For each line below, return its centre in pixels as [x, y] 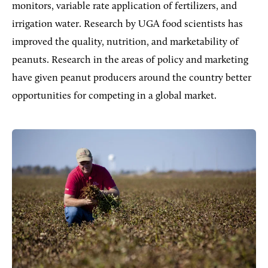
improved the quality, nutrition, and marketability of [125, 42]
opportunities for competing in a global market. [114, 96]
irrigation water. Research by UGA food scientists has [127, 24]
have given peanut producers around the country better [132, 78]
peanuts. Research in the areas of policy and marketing [130, 60]
